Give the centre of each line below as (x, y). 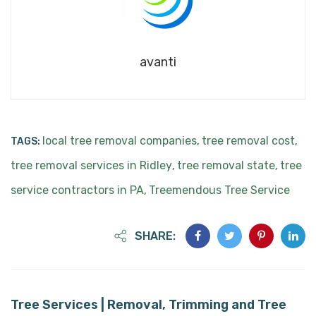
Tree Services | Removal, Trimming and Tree (148, 304)
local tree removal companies (120, 140)
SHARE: (155, 236)
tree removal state (226, 165)
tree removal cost (248, 140)
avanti (158, 62)
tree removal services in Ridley (91, 165)
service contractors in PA (77, 190)
